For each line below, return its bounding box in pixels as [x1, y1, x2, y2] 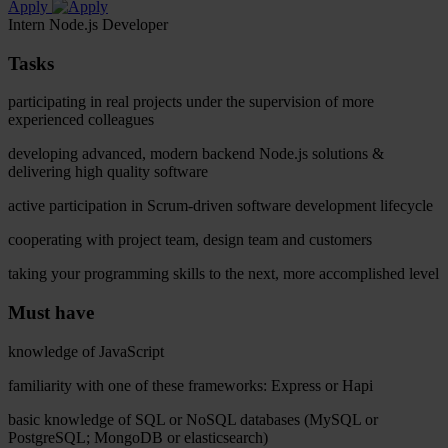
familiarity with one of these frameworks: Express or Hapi [8, 376, 373, 394]
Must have [8, 301, 94, 323]
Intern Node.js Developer [8, 15, 168, 33]
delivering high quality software [8, 163, 208, 181]
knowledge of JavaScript [8, 342, 164, 360]
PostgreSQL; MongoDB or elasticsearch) [8, 428, 268, 446]
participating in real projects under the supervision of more [8, 93, 374, 111]
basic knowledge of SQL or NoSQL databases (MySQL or [8, 410, 378, 428]
